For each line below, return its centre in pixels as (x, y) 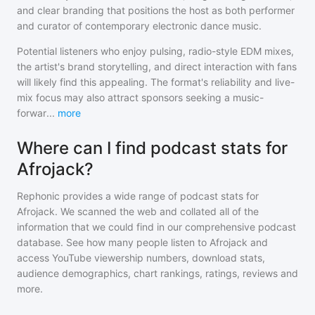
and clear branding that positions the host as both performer (156, 10)
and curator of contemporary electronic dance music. (139, 26)
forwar (32, 113)
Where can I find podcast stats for (152, 148)
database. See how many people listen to (113, 242)
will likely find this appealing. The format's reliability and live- (156, 82)
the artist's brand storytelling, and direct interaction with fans (157, 66)
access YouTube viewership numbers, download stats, (141, 258)
